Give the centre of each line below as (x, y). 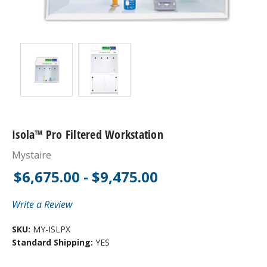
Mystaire (32, 155)
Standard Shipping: (54, 242)
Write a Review (42, 204)
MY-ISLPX (50, 229)
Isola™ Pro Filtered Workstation (88, 134)
